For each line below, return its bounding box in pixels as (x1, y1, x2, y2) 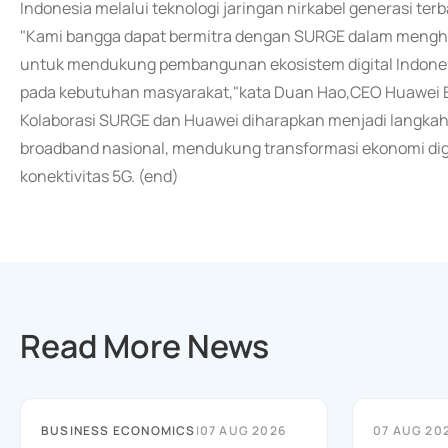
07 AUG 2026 (199, 422, 287, 439)
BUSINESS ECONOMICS (41, 422, 196, 439)
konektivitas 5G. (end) (20, 165, 179, 187)
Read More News (20, 324, 269, 368)
